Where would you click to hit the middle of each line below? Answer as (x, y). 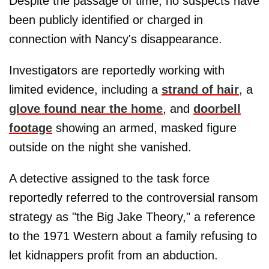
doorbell (217, 109)
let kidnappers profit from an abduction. (113, 255)
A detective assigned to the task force (109, 179)
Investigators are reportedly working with (117, 71)
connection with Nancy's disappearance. (116, 39)
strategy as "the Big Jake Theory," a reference (132, 217)
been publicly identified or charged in (106, 20)
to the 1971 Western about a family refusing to (133, 236)
